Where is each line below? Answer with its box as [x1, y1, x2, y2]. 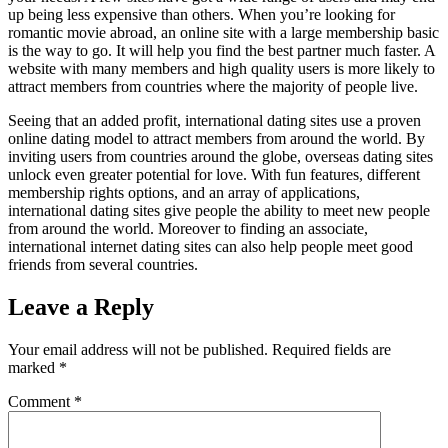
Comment [8, 392, 74, 410]
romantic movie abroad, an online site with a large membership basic [8, 23, 439, 41]
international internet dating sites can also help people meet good [8, 237, 413, 255]
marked [8, 358, 59, 376]
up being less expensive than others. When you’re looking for [8, 5, 395, 23]
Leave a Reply [8, 293, 154, 320]
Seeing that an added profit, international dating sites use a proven [8, 111, 421, 129]
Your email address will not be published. [8, 340, 268, 358]
